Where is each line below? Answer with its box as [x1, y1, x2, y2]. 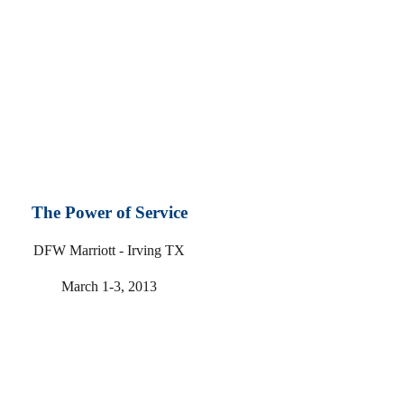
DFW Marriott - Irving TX [33, 243, 186, 259]
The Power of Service [31, 203, 188, 223]
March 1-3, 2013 [61, 279, 158, 295]
